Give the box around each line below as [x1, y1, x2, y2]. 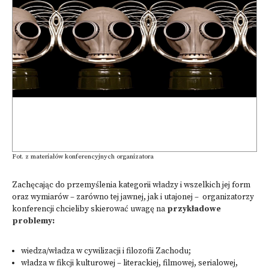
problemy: [12, 216, 55, 226]
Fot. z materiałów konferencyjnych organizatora [12, 153, 154, 161]
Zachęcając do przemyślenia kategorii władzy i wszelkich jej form [12, 180, 250, 190]
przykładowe [165, 204, 221, 214]
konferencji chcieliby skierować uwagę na [12, 204, 165, 214]
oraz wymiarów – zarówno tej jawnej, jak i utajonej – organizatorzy [12, 192, 254, 202]
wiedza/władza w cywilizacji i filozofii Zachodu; [21, 246, 191, 256]
